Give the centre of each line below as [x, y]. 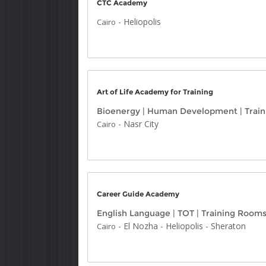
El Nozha [141, 226]
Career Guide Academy [138, 194]
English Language [134, 213]
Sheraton [228, 226]
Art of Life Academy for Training [155, 92]
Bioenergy [118, 111]
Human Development [192, 111]
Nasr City [141, 124]
